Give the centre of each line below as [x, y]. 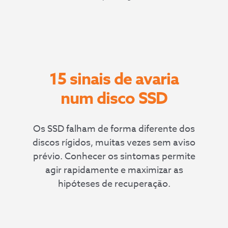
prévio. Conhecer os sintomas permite [114, 157]
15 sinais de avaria [114, 79]
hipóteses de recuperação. [114, 184]
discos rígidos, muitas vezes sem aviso [114, 143]
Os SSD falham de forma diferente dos [114, 129]
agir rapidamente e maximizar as [114, 170]
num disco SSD [114, 99]
